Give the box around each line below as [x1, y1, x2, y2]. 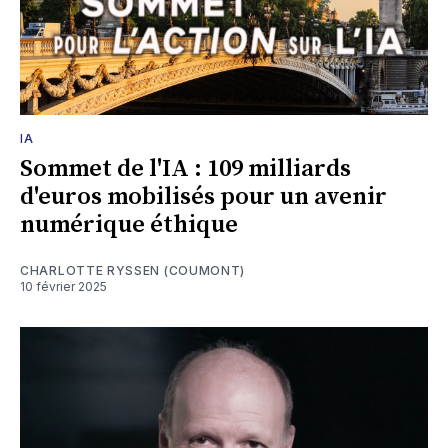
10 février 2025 [20, 278, 107, 294]
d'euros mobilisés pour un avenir [20, 181, 387, 212]
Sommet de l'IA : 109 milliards [20, 153, 351, 184]
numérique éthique [20, 209, 238, 240]
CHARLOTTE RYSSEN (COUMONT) [20, 262, 246, 278]
